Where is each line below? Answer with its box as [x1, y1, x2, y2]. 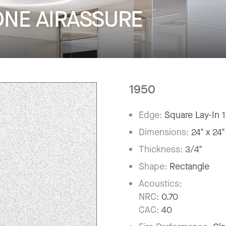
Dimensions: [139, 126, 192, 138]
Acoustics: [139, 177, 182, 190]
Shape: [139, 160, 170, 173]
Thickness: [139, 143, 186, 155]
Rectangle [169, 160, 210, 173]
